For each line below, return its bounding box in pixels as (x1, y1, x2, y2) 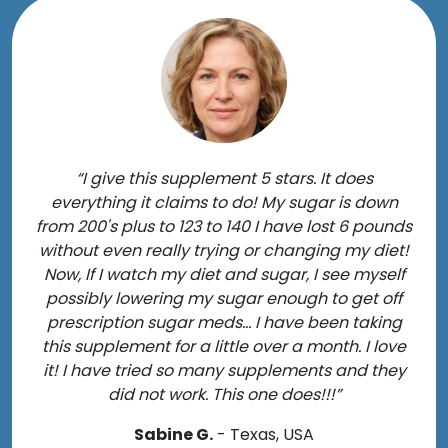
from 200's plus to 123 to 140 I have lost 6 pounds (36, 214, 412, 238)
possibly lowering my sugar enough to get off (46, 286, 402, 310)
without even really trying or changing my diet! (39, 238, 409, 262)
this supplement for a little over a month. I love (42, 334, 406, 358)
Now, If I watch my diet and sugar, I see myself (43, 262, 405, 286)
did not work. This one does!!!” (107, 382, 341, 406)
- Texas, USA (213, 422, 314, 446)
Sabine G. (134, 422, 213, 446)
